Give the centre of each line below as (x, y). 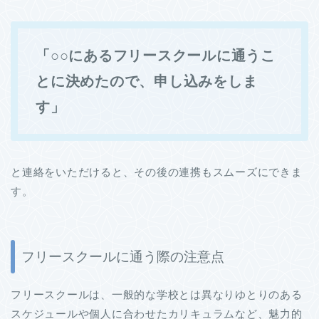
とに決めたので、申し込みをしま (147, 82)
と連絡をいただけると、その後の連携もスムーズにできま (157, 172)
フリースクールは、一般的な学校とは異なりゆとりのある (157, 294)
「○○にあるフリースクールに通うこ (156, 56)
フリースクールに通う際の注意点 (123, 256)
